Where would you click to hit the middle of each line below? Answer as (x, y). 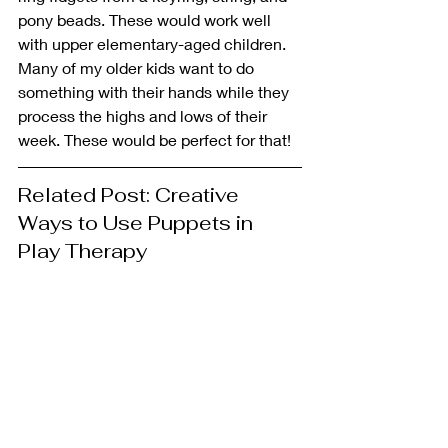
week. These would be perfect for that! (154, 140)
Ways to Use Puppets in (138, 223)
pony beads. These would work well (146, 20)
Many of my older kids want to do (138, 68)
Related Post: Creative (131, 195)
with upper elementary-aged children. (154, 44)
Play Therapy (82, 251)
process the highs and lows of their (144, 116)
